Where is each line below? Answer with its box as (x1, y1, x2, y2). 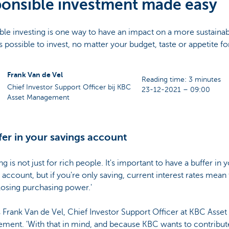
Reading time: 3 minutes (142, 76, 221, 84)
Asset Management (7, 93, 70, 101)
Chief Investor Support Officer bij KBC (7, 83, 131, 91)
